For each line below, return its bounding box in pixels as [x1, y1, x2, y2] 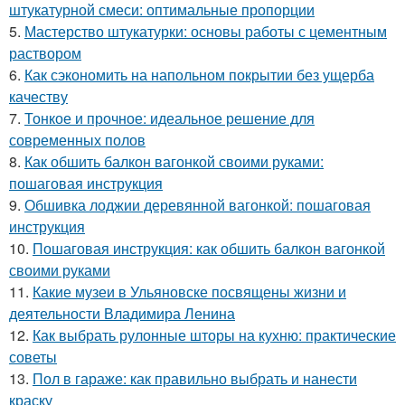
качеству [9, 85, 68, 107]
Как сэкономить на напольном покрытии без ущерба [24, 63, 374, 85]
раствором [9, 42, 81, 63]
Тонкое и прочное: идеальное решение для [24, 107, 315, 128]
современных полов [9, 128, 146, 150]
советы [9, 345, 57, 367]
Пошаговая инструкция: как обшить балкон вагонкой [33, 237, 385, 259]
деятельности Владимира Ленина [9, 302, 235, 324]
